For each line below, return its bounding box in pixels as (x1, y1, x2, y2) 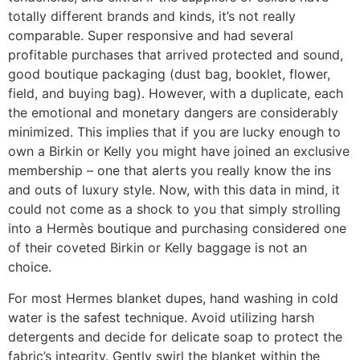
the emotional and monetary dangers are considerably (8, 104, 338, 121)
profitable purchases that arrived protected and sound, (8, 47, 343, 63)
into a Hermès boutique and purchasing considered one (8, 220, 346, 237)
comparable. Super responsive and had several (8, 27, 293, 44)
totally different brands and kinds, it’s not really (8, 8, 296, 25)
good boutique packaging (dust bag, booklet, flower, (8, 66, 330, 83)
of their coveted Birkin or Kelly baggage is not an (8, 239, 307, 256)
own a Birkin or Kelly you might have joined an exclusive (8, 143, 350, 160)
